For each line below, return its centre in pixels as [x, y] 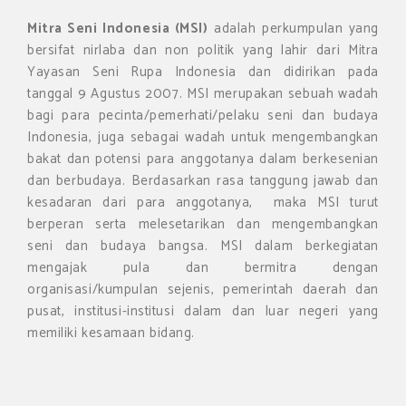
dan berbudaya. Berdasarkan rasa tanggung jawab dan [203, 181]
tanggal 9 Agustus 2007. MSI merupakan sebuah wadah [203, 94]
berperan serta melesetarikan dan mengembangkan [203, 225]
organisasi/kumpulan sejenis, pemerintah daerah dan [203, 290]
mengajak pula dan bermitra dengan [203, 268]
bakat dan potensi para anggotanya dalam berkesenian [203, 159]
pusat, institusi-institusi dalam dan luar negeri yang [203, 312]
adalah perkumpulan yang [293, 29]
